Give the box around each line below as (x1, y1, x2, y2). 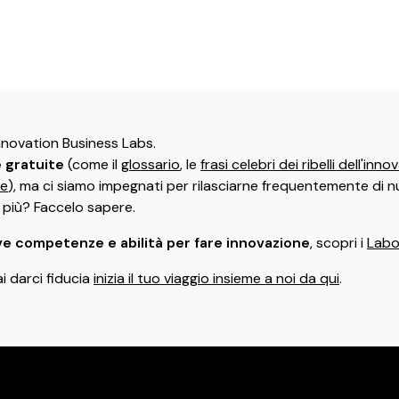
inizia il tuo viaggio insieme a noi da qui (94, 269, 339, 289)
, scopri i (310, 233, 367, 253)
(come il (64, 155, 121, 175)
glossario (121, 155, 180, 175)
